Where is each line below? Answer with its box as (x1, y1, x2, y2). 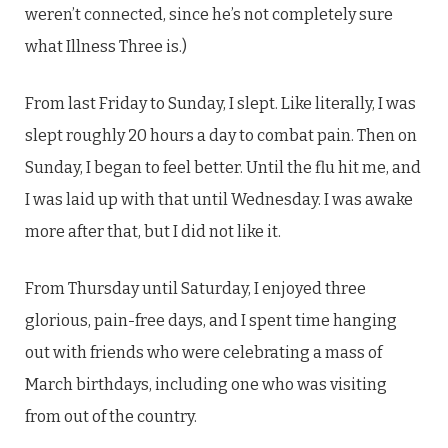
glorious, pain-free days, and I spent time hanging (25, 311, 397, 330)
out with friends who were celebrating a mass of (25, 343, 382, 362)
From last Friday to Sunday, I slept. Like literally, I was (25, 94, 416, 113)
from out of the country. (25, 407, 197, 426)
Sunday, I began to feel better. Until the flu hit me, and (25, 158, 421, 177)
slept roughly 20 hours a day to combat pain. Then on (25, 126, 417, 145)
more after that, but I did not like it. (25, 222, 281, 241)
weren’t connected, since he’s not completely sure (25, 5, 393, 24)
